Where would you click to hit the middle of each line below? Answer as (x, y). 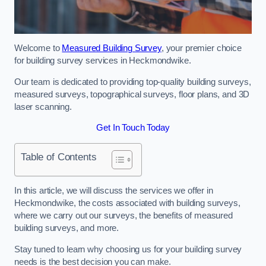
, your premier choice (201, 48)
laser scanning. (43, 107)
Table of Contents (59, 156)
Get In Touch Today (133, 128)
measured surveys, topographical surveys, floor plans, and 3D (132, 94)
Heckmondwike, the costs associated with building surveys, (127, 203)
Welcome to (38, 48)
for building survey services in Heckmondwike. (103, 61)
